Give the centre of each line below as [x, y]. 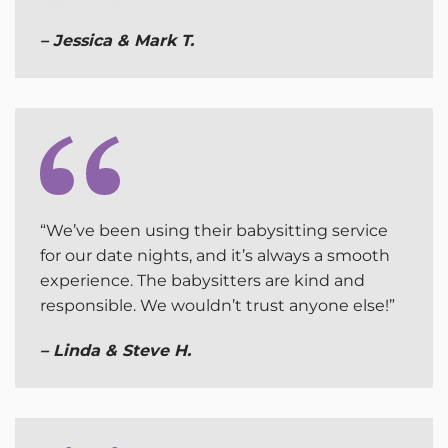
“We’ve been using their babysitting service [214, 230]
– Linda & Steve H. [115, 351]
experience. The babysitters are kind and [202, 280]
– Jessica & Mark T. [117, 40]
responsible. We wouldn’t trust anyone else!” [217, 305]
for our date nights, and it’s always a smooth [215, 255]
